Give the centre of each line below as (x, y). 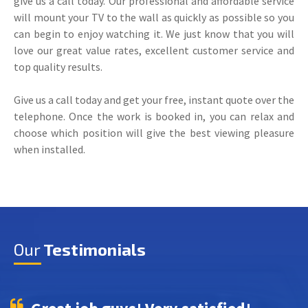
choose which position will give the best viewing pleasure (154, 132)
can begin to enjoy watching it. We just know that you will (154, 33)
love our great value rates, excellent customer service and (154, 50)
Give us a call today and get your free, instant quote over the (154, 99)
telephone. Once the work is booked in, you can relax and (154, 116)
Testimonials (95, 249)
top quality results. (58, 66)
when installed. (49, 149)
